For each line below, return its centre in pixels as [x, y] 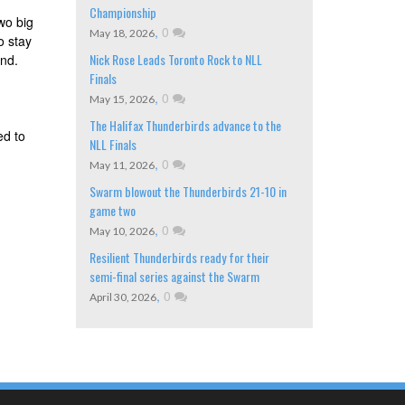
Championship [122, 13]
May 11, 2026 [122, 165]
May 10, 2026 [122, 231]
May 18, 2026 [122, 33]
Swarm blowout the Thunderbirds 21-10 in [188, 192]
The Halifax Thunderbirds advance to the [185, 126]
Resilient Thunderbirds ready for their [179, 258]
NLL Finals [113, 145]
